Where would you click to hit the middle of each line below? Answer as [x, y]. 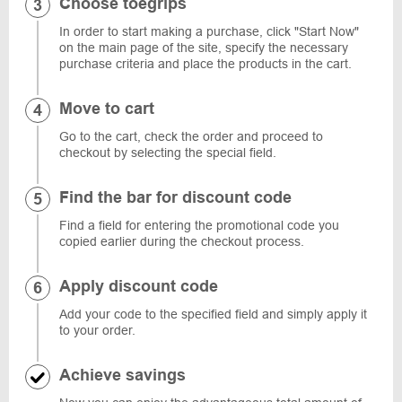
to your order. [97, 330]
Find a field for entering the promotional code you [199, 225]
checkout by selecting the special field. [168, 153]
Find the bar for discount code [175, 197]
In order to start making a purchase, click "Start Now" [209, 31]
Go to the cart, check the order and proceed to [191, 136]
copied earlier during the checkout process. [182, 241]
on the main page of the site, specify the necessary [204, 48]
